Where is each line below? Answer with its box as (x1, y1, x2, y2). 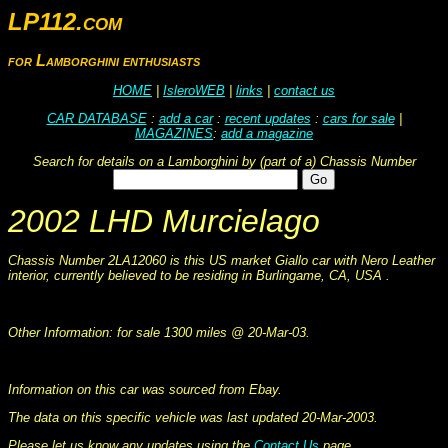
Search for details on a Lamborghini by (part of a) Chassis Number (32, 154, 416, 170)
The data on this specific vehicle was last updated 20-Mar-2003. (8, 410, 378, 426)
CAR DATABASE (46, 111, 147, 127)
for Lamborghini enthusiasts (8, 52, 200, 70)
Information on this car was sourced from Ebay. (8, 382, 282, 398)
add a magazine (221, 126, 313, 142)
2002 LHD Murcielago (8, 203, 338, 240)
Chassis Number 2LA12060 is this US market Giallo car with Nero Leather (8, 253, 435, 269)
